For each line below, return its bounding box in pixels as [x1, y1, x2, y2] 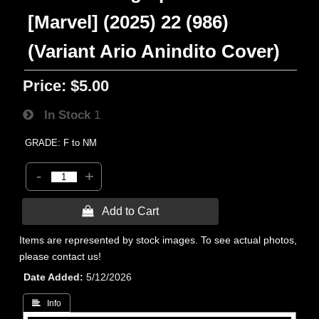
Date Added [23, 271, 80, 283]
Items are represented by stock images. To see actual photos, [19, 234, 298, 246]
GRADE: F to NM [25, 137, 98, 148]
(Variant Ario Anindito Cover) [28, 41, 281, 61]
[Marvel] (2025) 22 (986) [28, 12, 229, 32]
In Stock [33, 108, 91, 122]
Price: [23, 77, 67, 95]
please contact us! [19, 251, 102, 262]
